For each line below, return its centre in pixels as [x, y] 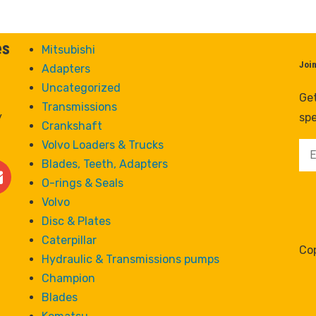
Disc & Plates [76, 221]
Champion [68, 279]
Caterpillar [69, 241]
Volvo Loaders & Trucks [102, 145]
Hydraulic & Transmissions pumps [130, 260]
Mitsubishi [68, 50]
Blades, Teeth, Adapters [104, 164]
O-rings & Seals [82, 183]
